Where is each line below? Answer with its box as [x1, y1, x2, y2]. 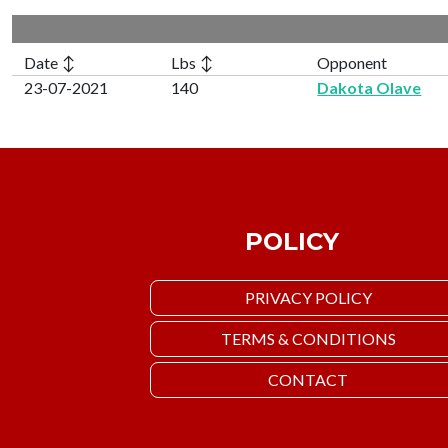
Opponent [317, 52, 388, 72]
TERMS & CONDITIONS [220, 328, 396, 348]
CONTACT [268, 369, 348, 389]
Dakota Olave [317, 77, 422, 97]
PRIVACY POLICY [244, 287, 372, 307]
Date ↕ [24, 52, 76, 72]
